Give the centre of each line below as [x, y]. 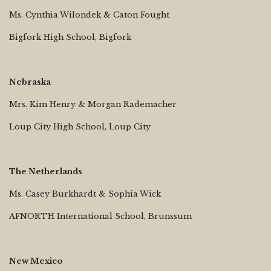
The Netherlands [46, 171]
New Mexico [36, 261]
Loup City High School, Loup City [80, 126]
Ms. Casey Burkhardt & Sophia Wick [85, 194]
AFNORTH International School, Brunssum [100, 216]
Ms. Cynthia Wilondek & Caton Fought [89, 15]
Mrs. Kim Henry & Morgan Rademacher [93, 104]
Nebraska [30, 82]
